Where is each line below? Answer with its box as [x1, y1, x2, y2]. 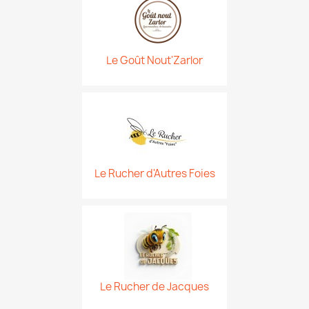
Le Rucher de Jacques [100, 279, 209, 294]
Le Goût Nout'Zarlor [106, 53, 203, 68]
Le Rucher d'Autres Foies [94, 166, 215, 181]
